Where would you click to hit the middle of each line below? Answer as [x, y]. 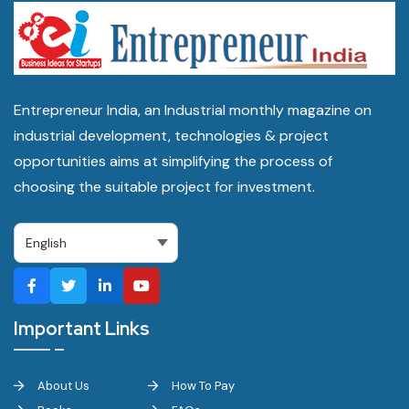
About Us [62, 386]
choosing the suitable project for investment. [164, 187]
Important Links [82, 329]
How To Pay [202, 386]
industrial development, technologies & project [171, 136]
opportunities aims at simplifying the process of [173, 161]
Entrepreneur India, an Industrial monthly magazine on [193, 110]
